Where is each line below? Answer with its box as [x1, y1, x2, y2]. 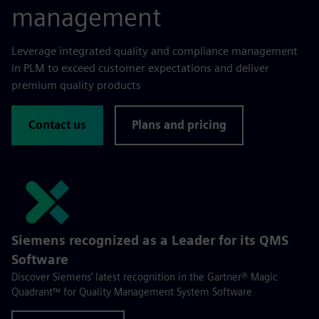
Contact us [28, 117, 86, 132]
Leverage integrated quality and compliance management [11, 43, 298, 58]
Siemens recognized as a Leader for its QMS [11, 232, 288, 248]
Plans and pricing [132, 117, 226, 132]
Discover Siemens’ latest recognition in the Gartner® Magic [11, 270, 278, 283]
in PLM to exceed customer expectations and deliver [11, 61, 269, 75]
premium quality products [11, 78, 141, 92]
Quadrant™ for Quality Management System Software [11, 285, 252, 298]
